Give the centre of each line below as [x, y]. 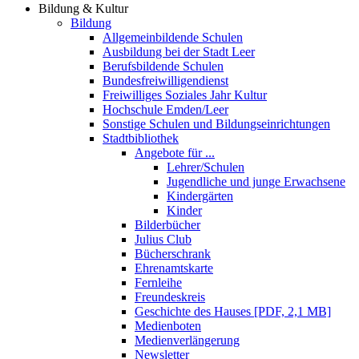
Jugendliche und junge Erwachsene [256, 182]
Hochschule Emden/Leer [165, 109]
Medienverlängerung [187, 340]
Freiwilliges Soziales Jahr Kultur [185, 95]
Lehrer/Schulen [206, 167]
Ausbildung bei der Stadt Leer [179, 52]
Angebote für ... [175, 153]
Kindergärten [200, 196]
